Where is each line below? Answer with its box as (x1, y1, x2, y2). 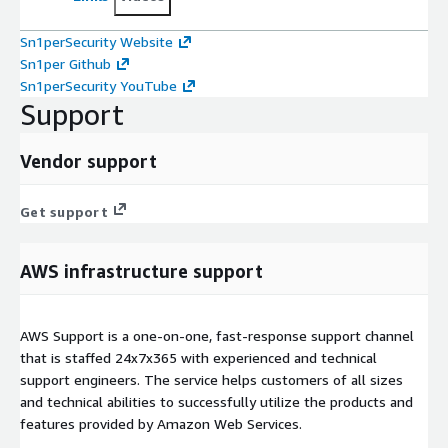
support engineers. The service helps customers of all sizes (20, 371, 403, 389)
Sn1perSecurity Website (20, 33, 173, 51)
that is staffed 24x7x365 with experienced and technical (20, 349, 377, 367)
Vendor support (20, 150, 157, 173)
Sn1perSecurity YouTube (20, 77, 177, 95)
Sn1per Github (20, 55, 111, 73)
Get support (20, 203, 108, 221)
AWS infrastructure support (20, 260, 263, 283)
